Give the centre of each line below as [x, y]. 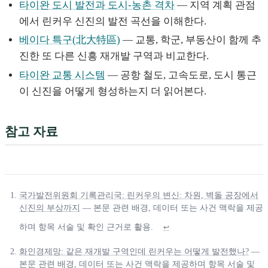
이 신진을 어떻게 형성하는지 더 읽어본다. [113, 92]
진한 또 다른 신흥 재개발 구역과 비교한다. [114, 56]
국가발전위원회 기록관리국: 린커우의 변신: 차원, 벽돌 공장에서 [139, 195]
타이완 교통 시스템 [62, 75]
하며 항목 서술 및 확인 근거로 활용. [86, 227]
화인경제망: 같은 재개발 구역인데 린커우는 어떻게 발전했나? [134, 251]
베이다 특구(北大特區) [70, 40]
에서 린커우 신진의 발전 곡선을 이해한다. [113, 21]
